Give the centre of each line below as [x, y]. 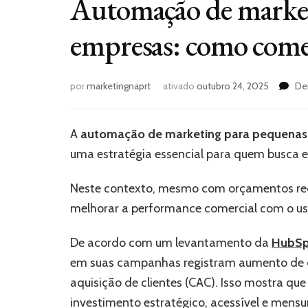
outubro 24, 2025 [233, 86]
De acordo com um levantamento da [171, 243]
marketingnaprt [119, 86]
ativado [180, 86]
